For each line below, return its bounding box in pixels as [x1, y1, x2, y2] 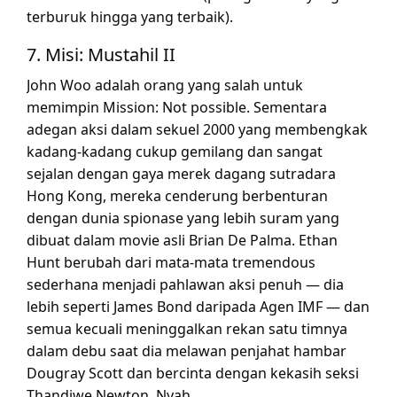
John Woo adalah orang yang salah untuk [27, 75, 303, 95]
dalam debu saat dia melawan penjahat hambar [27, 341, 346, 361]
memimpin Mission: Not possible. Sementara [27, 97, 327, 117]
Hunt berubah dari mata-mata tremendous [27, 253, 315, 272]
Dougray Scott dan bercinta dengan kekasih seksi [27, 363, 359, 383]
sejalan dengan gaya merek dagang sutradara [27, 164, 336, 183]
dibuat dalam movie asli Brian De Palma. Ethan [27, 230, 338, 250]
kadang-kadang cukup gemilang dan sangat [27, 142, 323, 161]
